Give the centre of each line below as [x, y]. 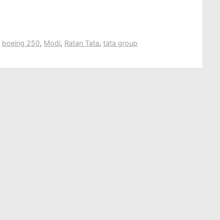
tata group [121, 43]
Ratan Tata [82, 43]
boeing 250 [21, 43]
